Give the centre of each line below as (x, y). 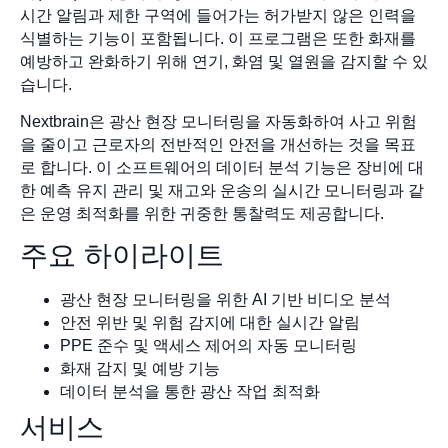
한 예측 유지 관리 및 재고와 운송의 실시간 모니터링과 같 (222, 190)
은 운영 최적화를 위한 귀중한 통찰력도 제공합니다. (202, 213)
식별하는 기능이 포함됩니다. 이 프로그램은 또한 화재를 (218, 38)
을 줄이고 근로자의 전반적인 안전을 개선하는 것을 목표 (218, 144)
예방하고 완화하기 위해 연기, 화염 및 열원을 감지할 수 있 (224, 61)
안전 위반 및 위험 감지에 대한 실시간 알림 (210, 323)
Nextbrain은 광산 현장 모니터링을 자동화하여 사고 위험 (218, 121)
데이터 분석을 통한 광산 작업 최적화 (190, 392)
